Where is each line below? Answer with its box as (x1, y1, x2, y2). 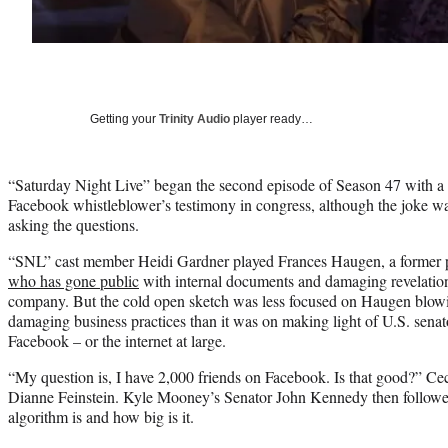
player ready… (230, 112, 313, 127)
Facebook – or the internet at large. (8, 330, 226, 352)
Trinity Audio (159, 112, 230, 127)
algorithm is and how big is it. (8, 406, 194, 428)
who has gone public (8, 270, 139, 292)
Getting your (90, 112, 159, 127)
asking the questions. (8, 214, 139, 236)
